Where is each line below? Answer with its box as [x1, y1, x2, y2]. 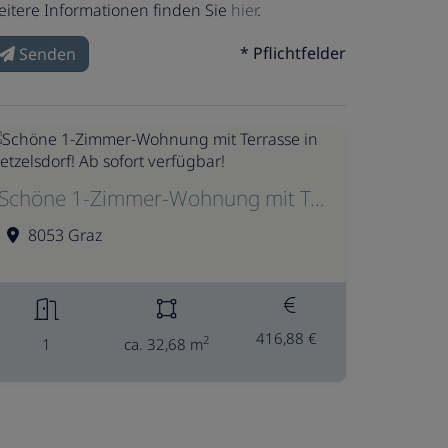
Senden [19, 43, 76, 65]
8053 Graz [28, 224, 102, 246]
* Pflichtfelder [240, 42, 346, 64]
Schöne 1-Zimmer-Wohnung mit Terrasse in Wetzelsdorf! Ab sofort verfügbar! [310, 184, 325, 212]
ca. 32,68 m [123, 334, 203, 354]
